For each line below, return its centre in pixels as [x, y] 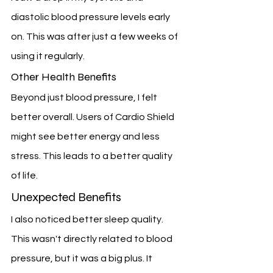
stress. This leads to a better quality [93, 156]
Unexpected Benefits [66, 197]
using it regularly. [48, 56]
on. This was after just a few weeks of [95, 37]
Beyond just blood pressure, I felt [85, 98]
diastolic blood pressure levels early [91, 17]
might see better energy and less [86, 137]
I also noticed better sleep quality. [88, 220]
